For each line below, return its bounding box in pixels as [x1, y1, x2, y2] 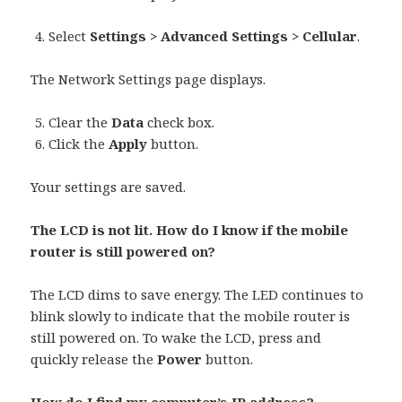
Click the [48, 135, 109, 153]
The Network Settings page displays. [31, 70, 267, 89]
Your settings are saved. [31, 178, 187, 197]
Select [48, 27, 91, 46]
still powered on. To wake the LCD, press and [31, 328, 322, 347]
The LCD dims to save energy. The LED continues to [31, 285, 364, 304]
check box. [147, 113, 215, 132]
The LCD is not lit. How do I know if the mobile [31, 221, 349, 240]
